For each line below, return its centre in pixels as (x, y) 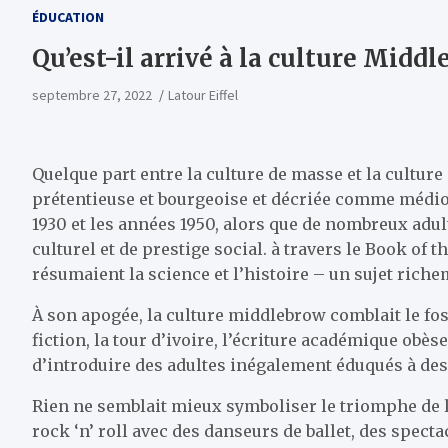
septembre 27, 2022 (92, 95)
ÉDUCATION (68, 17)
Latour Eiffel (203, 95)
